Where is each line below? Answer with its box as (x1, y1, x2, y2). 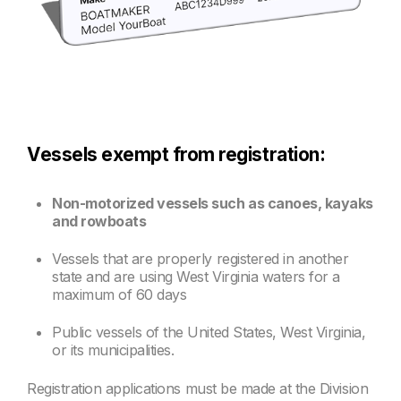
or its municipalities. (52, 341, 175, 360)
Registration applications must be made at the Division (27, 379, 369, 397)
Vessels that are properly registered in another (52, 249, 349, 268)
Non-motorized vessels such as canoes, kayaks (52, 193, 373, 212)
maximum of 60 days (52, 285, 187, 303)
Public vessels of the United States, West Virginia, (52, 323, 366, 342)
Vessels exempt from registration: (27, 142, 326, 166)
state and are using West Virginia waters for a (52, 267, 340, 286)
